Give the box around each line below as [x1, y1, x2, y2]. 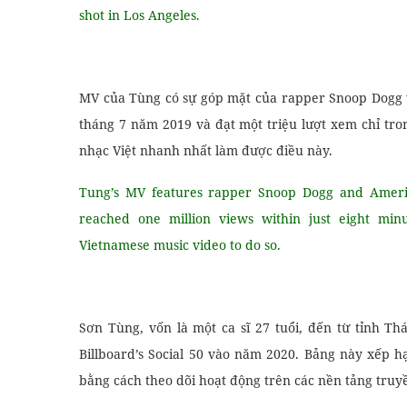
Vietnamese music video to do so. [79, 236, 281, 253]
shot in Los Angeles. [79, 6, 200, 24]
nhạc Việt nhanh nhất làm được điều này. [79, 142, 333, 159]
